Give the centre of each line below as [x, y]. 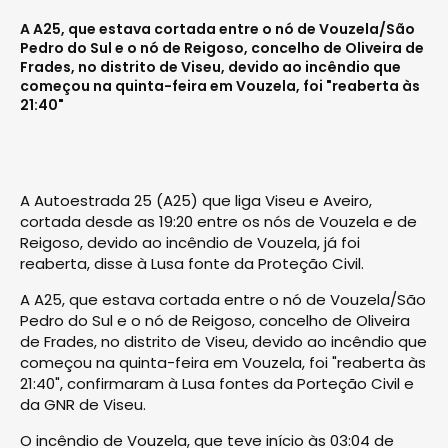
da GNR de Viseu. [83, 404]
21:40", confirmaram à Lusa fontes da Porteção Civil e [217, 383]
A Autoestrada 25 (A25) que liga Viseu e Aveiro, [196, 200]
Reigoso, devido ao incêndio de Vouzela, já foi [190, 242]
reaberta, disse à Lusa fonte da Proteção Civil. [192, 263]
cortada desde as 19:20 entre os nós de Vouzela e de [218, 221]
